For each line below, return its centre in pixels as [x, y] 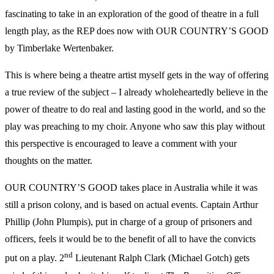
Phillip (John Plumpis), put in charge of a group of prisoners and [128, 222]
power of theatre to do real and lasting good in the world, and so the [135, 109]
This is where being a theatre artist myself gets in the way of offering [137, 75]
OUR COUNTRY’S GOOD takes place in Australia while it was [131, 188]
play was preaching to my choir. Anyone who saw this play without [135, 127]
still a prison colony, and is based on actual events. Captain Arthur [131, 205]
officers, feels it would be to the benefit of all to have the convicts [130, 239]
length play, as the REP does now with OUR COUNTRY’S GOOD [137, 31]
